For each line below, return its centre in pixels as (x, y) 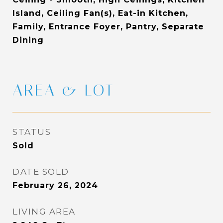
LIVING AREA (44, 212)
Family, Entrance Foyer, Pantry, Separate (108, 27)
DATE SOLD (41, 172)
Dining (28, 40)
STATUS (32, 132)
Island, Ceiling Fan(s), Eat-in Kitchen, (100, 13)
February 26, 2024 (55, 185)
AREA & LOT (63, 90)
